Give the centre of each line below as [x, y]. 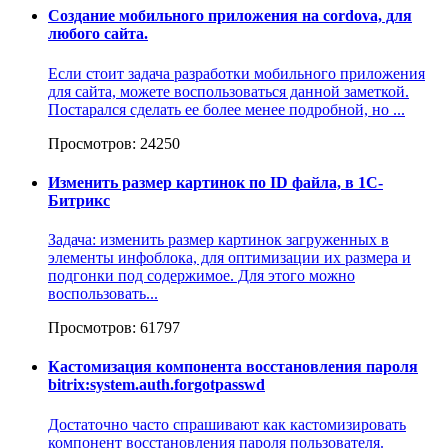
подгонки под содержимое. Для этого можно [201, 276]
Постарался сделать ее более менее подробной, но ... [226, 109]
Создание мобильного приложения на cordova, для [230, 16]
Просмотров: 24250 [114, 143]
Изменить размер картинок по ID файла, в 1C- [215, 182]
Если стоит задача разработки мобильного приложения [236, 73]
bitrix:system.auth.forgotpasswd [156, 385]
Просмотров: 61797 [114, 328]
